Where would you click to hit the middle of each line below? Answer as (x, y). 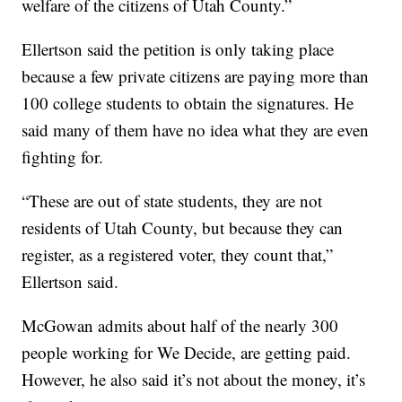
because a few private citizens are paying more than (196, 76)
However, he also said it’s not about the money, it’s (194, 380)
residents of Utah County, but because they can (183, 228)
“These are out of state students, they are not (172, 201)
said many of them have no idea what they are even (196, 130)
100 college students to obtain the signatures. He (188, 103)
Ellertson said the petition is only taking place (178, 49)
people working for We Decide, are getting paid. (187, 353)
